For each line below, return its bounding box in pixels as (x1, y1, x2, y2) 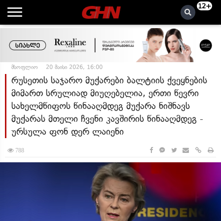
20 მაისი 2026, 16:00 (46, 64, 103, 71)
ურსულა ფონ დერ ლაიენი (11, 126, 124, 137)
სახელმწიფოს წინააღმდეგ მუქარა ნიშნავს (11, 100, 190, 111)
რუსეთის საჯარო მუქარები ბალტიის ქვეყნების (11, 74, 207, 86)
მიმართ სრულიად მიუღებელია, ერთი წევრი (11, 87, 199, 99)
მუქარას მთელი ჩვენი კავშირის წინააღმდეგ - (11, 113, 203, 124)
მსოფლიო (11, 64, 38, 71)
